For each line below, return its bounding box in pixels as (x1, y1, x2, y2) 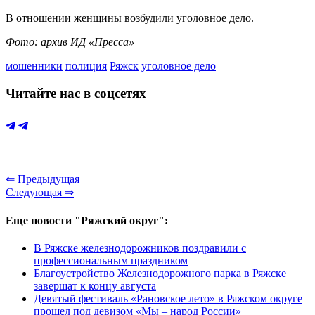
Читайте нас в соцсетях (6, 85, 146, 101)
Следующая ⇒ (6, 186, 74, 199)
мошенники (6, 59, 63, 72)
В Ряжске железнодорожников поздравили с (34, 241, 246, 254)
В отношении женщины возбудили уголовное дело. (6, 11, 254, 24)
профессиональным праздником (34, 254, 188, 266)
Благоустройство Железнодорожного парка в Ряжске (34, 266, 286, 279)
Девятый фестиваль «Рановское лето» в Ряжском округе (34, 292, 302, 304)
